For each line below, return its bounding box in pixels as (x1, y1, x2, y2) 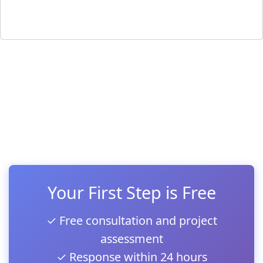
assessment (100, 230, 163, 247)
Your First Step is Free (47, 180, 216, 204)
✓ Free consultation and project (46, 212, 217, 228)
